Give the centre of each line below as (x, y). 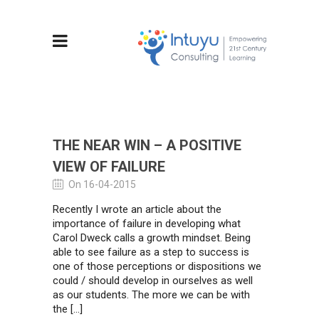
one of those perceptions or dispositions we (157, 266)
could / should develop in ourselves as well (153, 281)
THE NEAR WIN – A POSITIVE (147, 145)
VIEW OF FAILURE (109, 167)
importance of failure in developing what (147, 224)
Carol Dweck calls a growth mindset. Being (152, 238)
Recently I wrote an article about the (137, 209)
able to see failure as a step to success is (151, 252)
